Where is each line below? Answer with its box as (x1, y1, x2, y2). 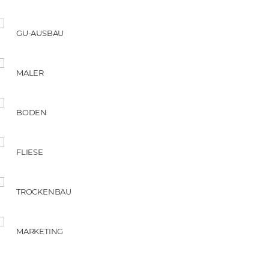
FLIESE (16, 147, 43, 157)
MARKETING (16, 226, 64, 236)
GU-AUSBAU (16, 28, 64, 38)
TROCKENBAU (16, 186, 71, 196)
